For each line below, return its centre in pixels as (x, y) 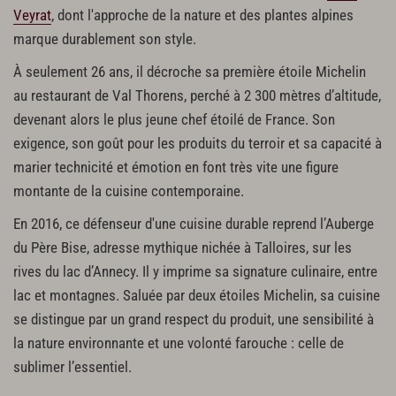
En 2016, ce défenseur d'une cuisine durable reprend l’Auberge (194, 224)
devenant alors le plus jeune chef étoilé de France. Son (174, 119)
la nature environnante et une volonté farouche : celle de (179, 343)
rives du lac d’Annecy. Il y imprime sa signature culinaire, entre (195, 271)
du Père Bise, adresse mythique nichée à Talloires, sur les (183, 247)
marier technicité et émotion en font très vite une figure (176, 167)
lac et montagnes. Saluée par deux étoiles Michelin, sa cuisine (197, 295)
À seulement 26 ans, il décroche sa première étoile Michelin (190, 72)
